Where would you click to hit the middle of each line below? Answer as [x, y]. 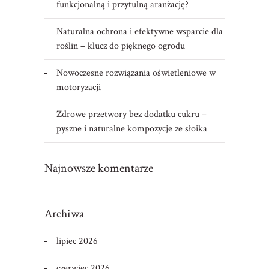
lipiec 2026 [77, 241]
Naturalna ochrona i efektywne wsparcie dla [139, 32]
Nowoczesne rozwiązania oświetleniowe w [136, 73]
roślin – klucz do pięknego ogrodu [120, 46]
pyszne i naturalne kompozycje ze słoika [131, 129]
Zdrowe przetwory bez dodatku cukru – [131, 115]
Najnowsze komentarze [98, 168]
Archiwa [64, 214]
